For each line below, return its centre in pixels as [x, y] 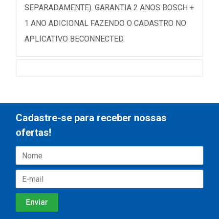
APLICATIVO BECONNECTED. [75, 39]
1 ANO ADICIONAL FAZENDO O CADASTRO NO [105, 23]
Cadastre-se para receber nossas [91, 118]
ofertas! [33, 133]
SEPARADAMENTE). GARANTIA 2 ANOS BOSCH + [109, 8]
